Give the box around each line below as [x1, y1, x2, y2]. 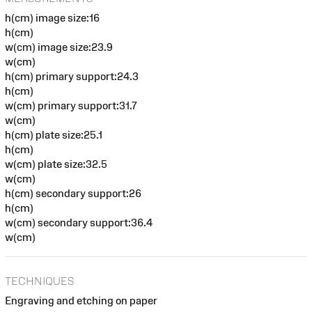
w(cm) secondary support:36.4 [5, 217, 153, 229]
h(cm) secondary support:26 [5, 187, 141, 200]
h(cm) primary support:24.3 [5, 70, 139, 83]
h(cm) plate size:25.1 [5, 129, 102, 141]
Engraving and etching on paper [5, 294, 157, 306]
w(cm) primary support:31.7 [5, 100, 137, 112]
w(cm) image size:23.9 [5, 41, 113, 54]
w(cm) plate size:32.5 [5, 158, 107, 171]
